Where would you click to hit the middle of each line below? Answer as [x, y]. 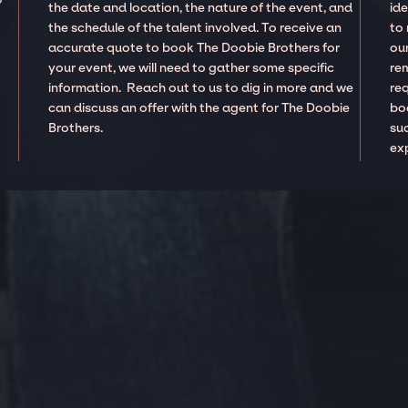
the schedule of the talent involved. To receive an [195, 27]
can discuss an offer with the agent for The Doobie [199, 107]
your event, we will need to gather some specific [192, 67]
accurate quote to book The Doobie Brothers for [194, 47]
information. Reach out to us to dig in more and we [201, 87]
